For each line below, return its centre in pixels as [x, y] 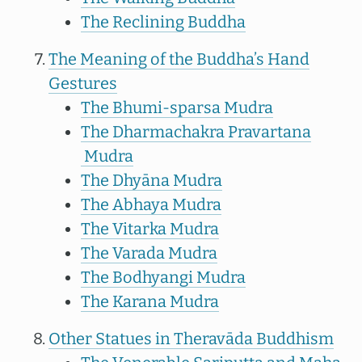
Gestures [83, 83]
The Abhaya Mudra [151, 204]
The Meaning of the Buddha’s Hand [179, 59]
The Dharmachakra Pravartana [196, 132]
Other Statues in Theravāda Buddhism [191, 339]
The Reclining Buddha [163, 22]
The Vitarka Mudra [150, 229]
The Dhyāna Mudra [152, 180]
